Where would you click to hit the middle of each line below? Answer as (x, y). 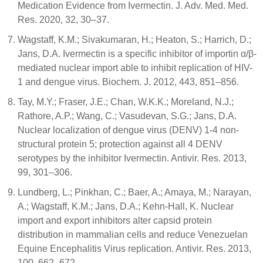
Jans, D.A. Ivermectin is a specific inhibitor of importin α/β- (137, 54)
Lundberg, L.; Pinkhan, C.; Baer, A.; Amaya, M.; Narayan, (134, 193)
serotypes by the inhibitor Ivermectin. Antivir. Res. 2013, (132, 159)
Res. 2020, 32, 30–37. (63, 20)
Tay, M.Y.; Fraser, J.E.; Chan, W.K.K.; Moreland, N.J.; (126, 102)
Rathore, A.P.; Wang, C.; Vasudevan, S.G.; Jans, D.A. (127, 116)
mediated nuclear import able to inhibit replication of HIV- (135, 68)
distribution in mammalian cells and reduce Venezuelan (133, 235)
